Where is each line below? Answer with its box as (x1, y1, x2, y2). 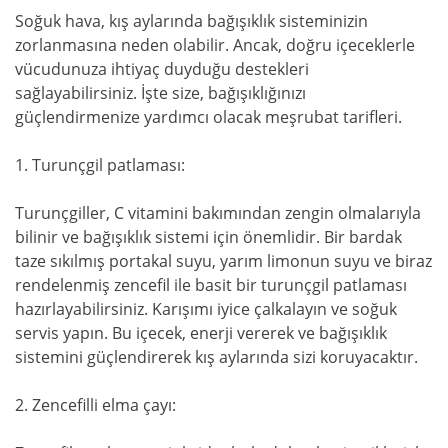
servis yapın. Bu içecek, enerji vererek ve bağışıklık (15, 322, 387, 345)
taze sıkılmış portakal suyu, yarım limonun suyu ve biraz (15, 250, 432, 273)
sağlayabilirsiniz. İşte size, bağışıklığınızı (15, 82, 306, 105)
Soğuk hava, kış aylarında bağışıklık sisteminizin (15, 10, 368, 33)
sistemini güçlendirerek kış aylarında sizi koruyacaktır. (15, 346, 418, 369)
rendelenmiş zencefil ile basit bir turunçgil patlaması (15, 274, 407, 297)
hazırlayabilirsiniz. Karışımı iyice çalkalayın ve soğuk (15, 298, 397, 321)
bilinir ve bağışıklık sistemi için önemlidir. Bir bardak (15, 226, 402, 249)
